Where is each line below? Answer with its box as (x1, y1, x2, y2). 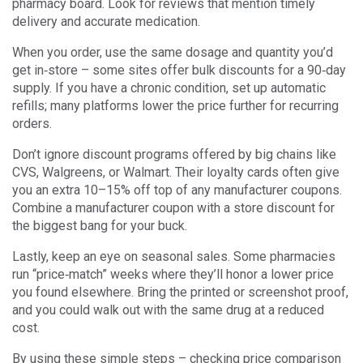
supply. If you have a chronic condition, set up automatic (12, 80, 326, 96)
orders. (12, 116, 52, 131)
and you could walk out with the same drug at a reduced (12, 302, 324, 318)
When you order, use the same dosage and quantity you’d (12, 45, 333, 60)
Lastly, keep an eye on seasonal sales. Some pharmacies (12, 249, 335, 264)
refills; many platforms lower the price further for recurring (12, 98, 339, 113)
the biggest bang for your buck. (12, 218, 187, 233)
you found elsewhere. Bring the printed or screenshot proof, (12, 284, 348, 300)
